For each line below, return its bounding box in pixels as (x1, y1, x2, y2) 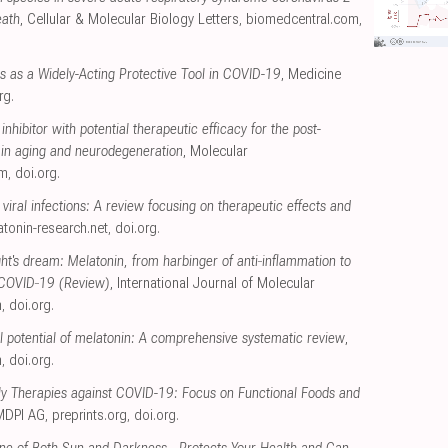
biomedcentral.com (246, 11, 359, 29)
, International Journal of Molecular (110, 275, 315, 293)
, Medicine (281, 66, 341, 84)
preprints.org (52, 407, 127, 425)
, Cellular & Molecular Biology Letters (20, 11, 239, 29)
